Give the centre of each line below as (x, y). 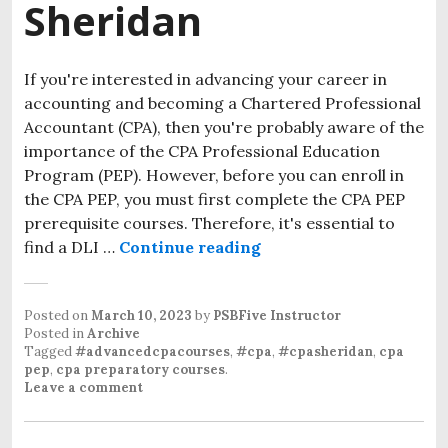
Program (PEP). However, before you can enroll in (214, 174)
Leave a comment (83, 387)
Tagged (49, 351)
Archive (113, 333)
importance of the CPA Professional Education (202, 150)
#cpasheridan (325, 351)
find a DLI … (71, 246)
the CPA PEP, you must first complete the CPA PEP (214, 198)
